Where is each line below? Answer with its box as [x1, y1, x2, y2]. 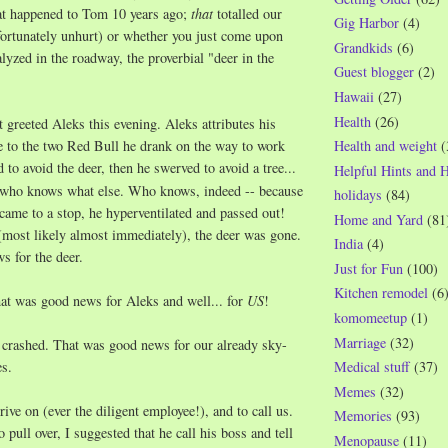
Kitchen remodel [334, 283, 428, 303]
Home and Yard [334, 209, 423, 229]
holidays [334, 185, 382, 205]
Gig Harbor [334, 13, 399, 33]
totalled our [217, 3, 282, 23]
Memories [334, 406, 392, 426]
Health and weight [334, 136, 437, 156]
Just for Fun [334, 258, 403, 278]
